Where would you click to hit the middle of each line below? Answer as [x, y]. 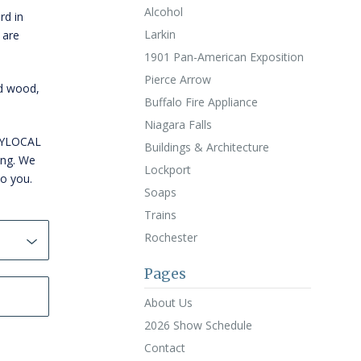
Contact [164, 348]
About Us [168, 303]
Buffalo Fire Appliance [201, 102]
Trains [160, 215]
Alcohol [163, 12]
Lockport [167, 170]
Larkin [160, 34]
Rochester [170, 237]
